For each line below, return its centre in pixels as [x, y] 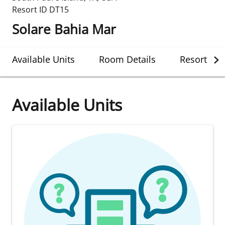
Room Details [127, 59]
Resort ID [30, 10]
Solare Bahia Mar [64, 29]
